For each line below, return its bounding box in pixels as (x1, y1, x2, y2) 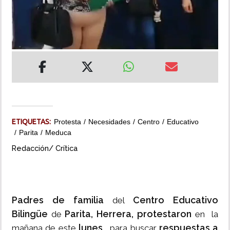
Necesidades (88, 118, 130, 126)
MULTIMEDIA (8, 44, 52, 52)
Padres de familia (12, 195, 104, 206)
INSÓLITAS (8, 15, 45, 23)
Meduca (45, 128, 71, 137)
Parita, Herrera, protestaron (65, 208, 191, 220)
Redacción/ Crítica (12, 144, 78, 153)
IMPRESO (8, 73, 41, 82)
